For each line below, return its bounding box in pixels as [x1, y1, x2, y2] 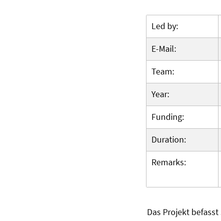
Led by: [151, 20, 180, 32]
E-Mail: [151, 43, 178, 55]
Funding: [151, 111, 186, 123]
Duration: [151, 134, 188, 146]
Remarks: [151, 156, 188, 168]
